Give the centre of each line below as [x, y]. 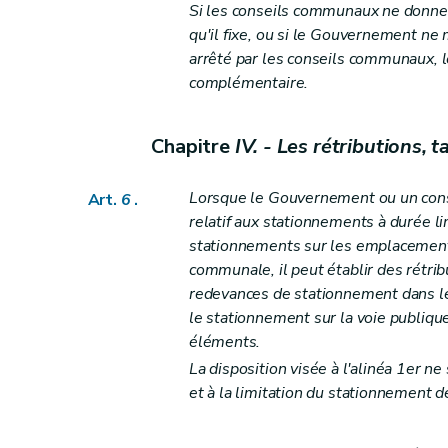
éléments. [224, 341]
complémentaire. [248, 82]
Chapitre [193, 146]
